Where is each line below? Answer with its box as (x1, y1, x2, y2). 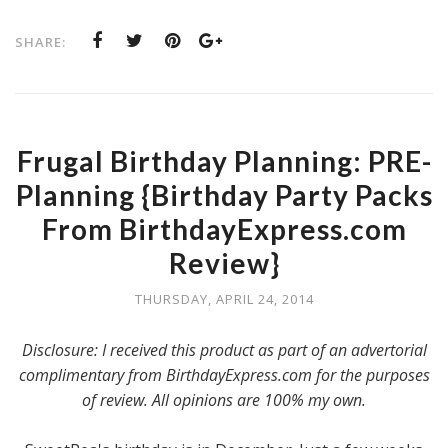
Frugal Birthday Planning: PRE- (16, 144, 432, 178)
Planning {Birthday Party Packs (15, 178, 433, 212)
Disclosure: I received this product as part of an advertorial (21, 339, 427, 361)
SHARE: (15, 33, 66, 51)
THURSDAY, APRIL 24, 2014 (134, 290, 314, 308)
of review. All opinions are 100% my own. (82, 389, 366, 411)
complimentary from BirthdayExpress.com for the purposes (18, 364, 430, 386)
